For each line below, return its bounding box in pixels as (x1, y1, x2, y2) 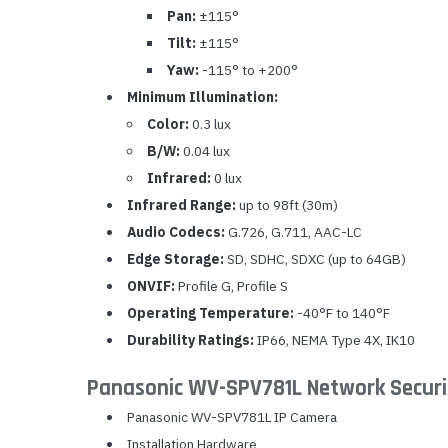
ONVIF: (126, 277, 175, 296)
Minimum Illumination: (126, 88, 278, 107)
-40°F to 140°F (293, 304, 390, 323)
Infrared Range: (126, 196, 236, 215)
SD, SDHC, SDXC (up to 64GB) (223, 250, 406, 269)
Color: (146, 115, 189, 134)
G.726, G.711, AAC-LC (224, 223, 362, 242)
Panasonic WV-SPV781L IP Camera (126, 408, 337, 427)
